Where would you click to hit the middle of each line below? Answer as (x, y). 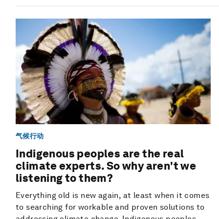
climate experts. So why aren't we (106, 166)
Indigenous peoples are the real (100, 154)
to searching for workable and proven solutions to (110, 207)
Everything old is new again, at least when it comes (113, 196)
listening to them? (65, 178)
